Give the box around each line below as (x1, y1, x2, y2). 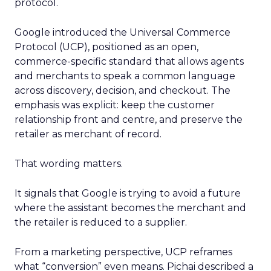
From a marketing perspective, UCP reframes (15, 246, 232, 258)
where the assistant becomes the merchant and (15, 202, 246, 214)
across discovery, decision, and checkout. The (15, 85, 230, 96)
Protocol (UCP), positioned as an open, (15, 41, 198, 53)
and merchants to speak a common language (15, 70, 235, 82)
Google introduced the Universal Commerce (15, 27, 230, 38)
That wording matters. (15, 158, 123, 169)
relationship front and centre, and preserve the (15, 114, 243, 125)
